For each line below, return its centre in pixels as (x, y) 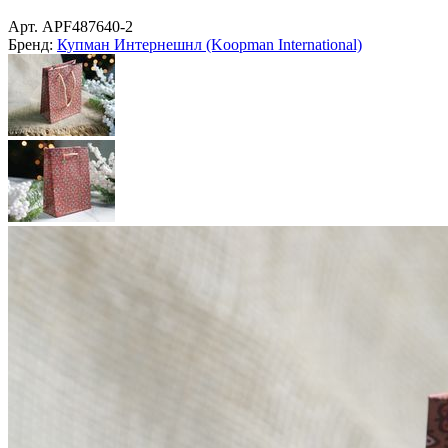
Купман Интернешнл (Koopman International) (209, 44)
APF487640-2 (87, 26)
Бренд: (30, 44)
